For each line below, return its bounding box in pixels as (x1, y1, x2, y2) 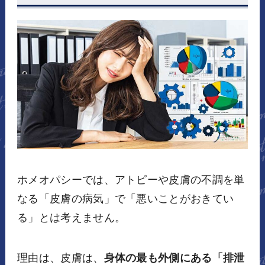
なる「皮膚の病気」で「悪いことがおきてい (17, 192, 234, 205)
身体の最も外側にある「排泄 (104, 251, 245, 264)
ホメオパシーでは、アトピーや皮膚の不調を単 (17, 173, 245, 186)
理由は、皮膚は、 (17, 251, 104, 264)
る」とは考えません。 (17, 211, 126, 224)
